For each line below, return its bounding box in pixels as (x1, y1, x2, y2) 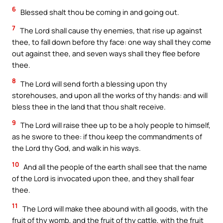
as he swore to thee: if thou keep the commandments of (12, 131, 202, 142)
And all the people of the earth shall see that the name (22, 161, 207, 172)
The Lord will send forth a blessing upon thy (19, 78, 167, 89)
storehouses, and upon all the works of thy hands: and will (12, 90, 208, 100)
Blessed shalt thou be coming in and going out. (19, 6, 179, 17)
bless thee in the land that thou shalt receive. (12, 101, 166, 111)
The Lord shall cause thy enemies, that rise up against (18, 25, 202, 36)
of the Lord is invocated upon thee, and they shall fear (12, 173, 194, 183)
